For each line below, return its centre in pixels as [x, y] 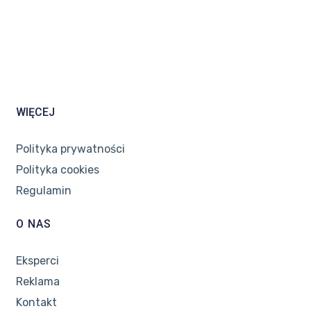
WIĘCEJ [35, 112]
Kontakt [36, 302]
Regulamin [43, 190]
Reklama [37, 281]
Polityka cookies [57, 169]
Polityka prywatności [70, 149]
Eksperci [37, 260]
